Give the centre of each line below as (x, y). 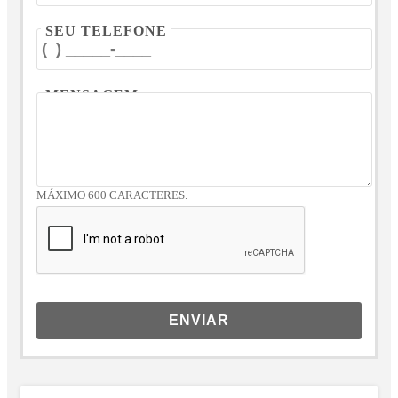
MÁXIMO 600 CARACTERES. (112, 196)
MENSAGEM (92, 95)
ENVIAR (199, 321)
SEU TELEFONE (106, 31)
